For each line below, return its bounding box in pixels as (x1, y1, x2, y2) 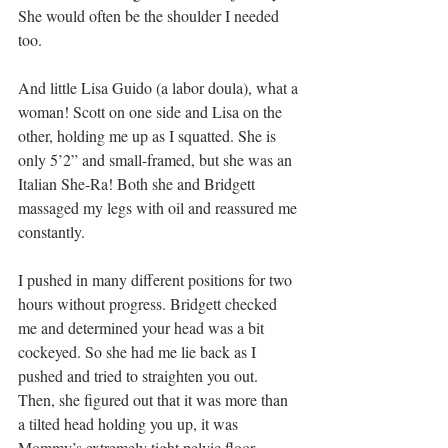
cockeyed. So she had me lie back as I (18, 340, 260, 362)
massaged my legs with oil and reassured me (18, 196, 301, 218)
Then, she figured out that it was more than (18, 388, 292, 410)
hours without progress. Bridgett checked (18, 292, 281, 314)
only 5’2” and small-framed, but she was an (18, 148, 296, 170)
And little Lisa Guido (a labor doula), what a (18, 76, 302, 98)
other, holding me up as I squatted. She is (18, 124, 280, 146)
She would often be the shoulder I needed (18, 4, 283, 26)
